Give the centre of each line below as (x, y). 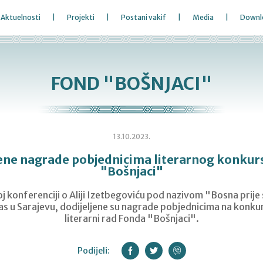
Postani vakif (144, 17)
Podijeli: (93, 251)
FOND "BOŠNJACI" (131, 83)
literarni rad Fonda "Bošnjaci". (131, 218)
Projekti (81, 17)
